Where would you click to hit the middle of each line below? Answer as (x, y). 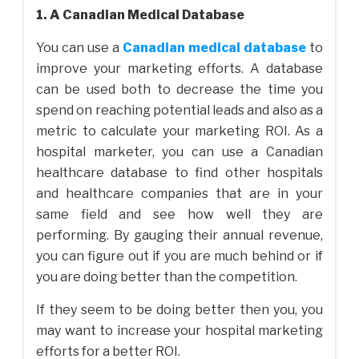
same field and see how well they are (179, 215)
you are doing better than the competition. (167, 277)
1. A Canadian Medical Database (140, 15)
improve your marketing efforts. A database (179, 69)
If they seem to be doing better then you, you (179, 310)
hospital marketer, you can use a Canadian (179, 152)
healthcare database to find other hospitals (179, 173)
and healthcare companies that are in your (179, 194)
